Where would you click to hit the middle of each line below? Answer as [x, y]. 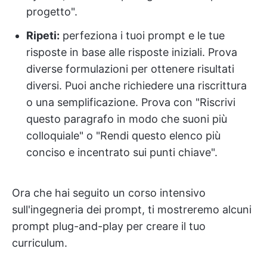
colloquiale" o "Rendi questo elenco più [123, 136]
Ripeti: [43, 35]
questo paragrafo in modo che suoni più [127, 119]
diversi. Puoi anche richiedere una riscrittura [136, 86]
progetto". [52, 12]
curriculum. [40, 243]
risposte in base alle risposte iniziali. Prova [132, 52]
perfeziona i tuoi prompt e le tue [142, 35]
